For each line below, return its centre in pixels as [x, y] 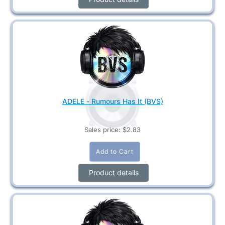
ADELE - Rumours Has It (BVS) [113, 101]
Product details [114, 172]
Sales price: [103, 129]
